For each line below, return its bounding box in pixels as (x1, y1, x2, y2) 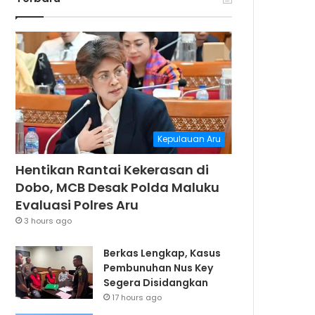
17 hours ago (112, 292, 162, 304)
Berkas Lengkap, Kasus (103, 246, 221, 261)
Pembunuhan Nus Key (103, 261, 214, 276)
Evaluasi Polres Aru (15, 196, 139, 214)
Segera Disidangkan (103, 276, 209, 290)
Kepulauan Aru (157, 133, 221, 146)
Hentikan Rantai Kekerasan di (15, 161, 210, 179)
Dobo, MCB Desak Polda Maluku (15, 179, 220, 197)
